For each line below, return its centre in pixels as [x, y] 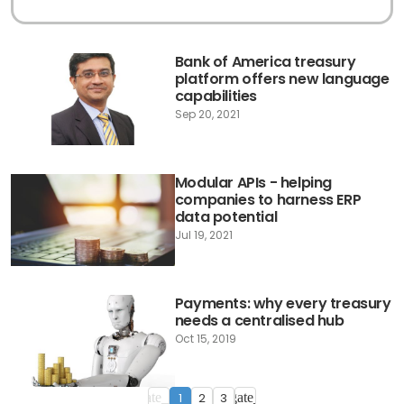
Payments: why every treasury [283, 303]
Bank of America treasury [265, 61]
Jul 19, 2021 [203, 234]
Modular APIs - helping [253, 182]
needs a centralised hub [259, 320]
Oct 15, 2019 [205, 338]
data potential [226, 216]
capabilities [216, 96]
